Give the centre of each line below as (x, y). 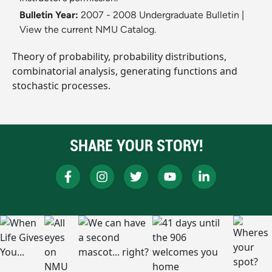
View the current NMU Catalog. (88, 30)
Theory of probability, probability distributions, (119, 57)
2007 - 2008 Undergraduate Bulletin (160, 15)
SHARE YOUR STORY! (136, 146)
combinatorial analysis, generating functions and (125, 71)
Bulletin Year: (49, 15)
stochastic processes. (61, 86)
